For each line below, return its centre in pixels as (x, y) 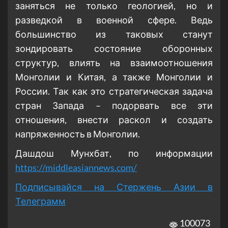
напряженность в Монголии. (78, 134)
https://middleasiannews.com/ (76, 168)
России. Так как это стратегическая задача (114, 91)
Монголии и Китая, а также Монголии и (114, 77)
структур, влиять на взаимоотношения (114, 63)
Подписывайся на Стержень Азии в (114, 187)
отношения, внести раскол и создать (114, 120)
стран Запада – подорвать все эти (114, 106)
